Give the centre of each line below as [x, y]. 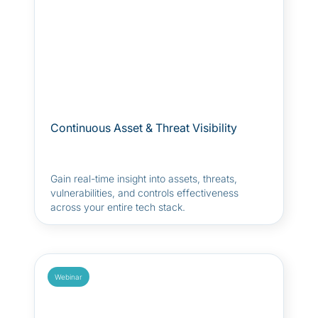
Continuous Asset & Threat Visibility [144, 128]
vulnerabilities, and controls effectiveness [144, 193]
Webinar [68, 277]
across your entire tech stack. [118, 207]
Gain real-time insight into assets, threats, [144, 179]
